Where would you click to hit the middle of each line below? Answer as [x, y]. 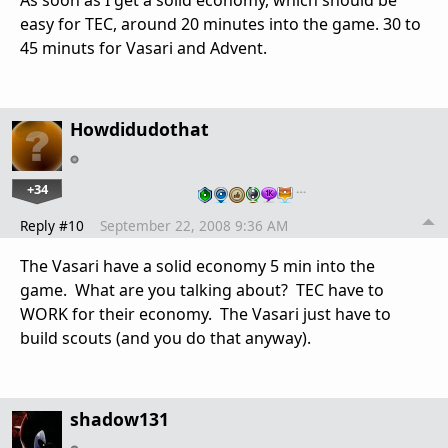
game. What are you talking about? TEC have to [202, 289]
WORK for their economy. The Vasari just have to [205, 313]
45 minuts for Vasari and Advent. [143, 47]
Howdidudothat [139, 128]
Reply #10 [52, 225]
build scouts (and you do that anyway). [165, 337]
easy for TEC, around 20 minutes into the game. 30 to [220, 23]
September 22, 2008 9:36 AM [194, 225]
